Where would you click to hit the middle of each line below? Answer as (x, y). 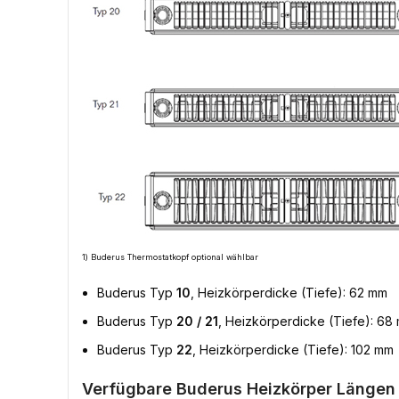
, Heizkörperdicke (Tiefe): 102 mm (293, 350)
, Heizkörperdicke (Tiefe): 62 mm (289, 293)
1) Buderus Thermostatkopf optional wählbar (170, 257)
